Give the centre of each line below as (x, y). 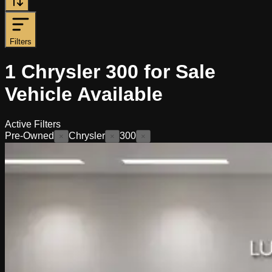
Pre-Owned (29, 135)
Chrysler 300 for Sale (118, 72)
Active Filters (33, 124)
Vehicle (39, 94)
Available (117, 94)
